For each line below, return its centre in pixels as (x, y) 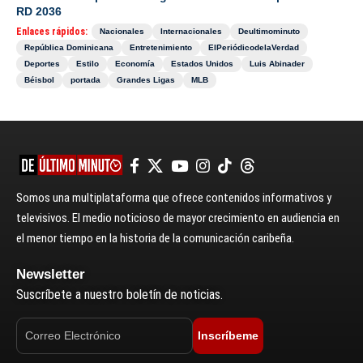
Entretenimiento (161, 47)
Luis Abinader (277, 63)
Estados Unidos (202, 63)
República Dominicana (69, 47)
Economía (135, 63)
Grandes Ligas (146, 79)
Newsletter (51, 274)
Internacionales (191, 31)
